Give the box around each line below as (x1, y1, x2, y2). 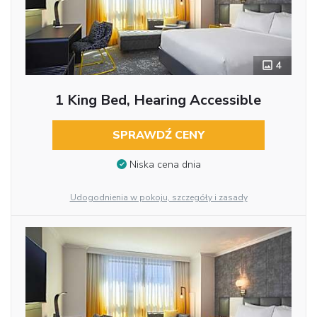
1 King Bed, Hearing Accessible (55, 91, 262, 110)
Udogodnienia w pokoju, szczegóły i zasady (69, 192, 248, 204)
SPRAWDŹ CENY (112, 127, 204, 144)
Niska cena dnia (129, 158, 201, 172)
